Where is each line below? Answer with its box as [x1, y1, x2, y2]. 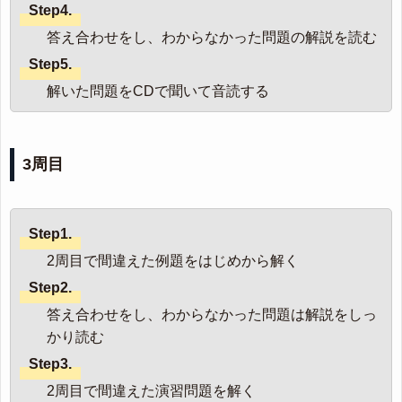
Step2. [29, 280, 72, 296]
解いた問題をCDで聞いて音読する [47, 83, 269, 100]
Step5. [29, 57, 72, 73]
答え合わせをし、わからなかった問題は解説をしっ [47, 307, 377, 323]
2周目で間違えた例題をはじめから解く [47, 253, 299, 269]
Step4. [29, 3, 72, 19]
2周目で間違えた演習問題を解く [47, 383, 256, 399]
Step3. [29, 356, 72, 372]
